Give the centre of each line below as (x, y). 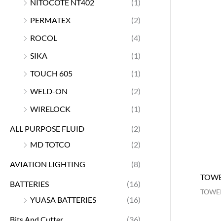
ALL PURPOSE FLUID (47, 128)
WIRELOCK (50, 109)
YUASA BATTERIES (63, 199)
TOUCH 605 (51, 73)
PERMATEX (50, 20)
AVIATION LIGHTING (48, 164)
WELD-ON (49, 91)
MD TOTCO (50, 144)
